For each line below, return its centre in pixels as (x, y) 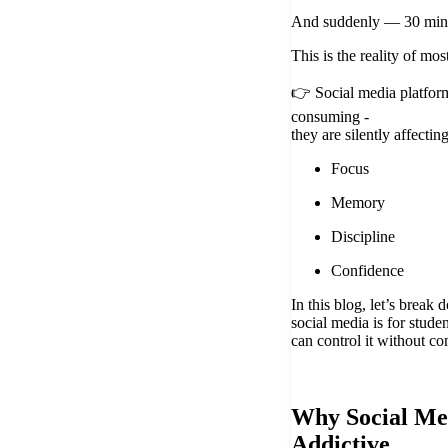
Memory (358, 203)
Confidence (367, 271)
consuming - (330, 117)
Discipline (363, 237)
